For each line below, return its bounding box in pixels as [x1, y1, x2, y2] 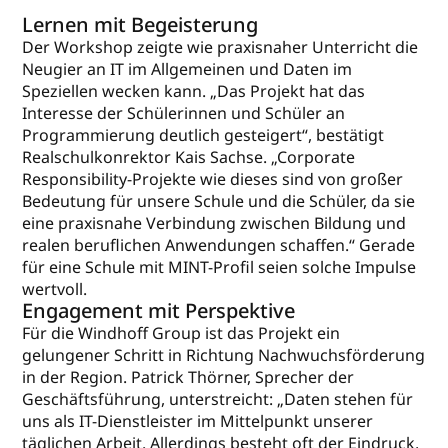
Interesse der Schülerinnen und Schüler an [22, 102, 346, 125]
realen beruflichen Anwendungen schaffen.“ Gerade [22, 234, 416, 257]
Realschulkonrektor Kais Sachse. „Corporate [22, 146, 356, 169]
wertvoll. [22, 278, 88, 301]
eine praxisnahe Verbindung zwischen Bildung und [22, 212, 407, 235]
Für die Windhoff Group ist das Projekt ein [22, 322, 341, 345]
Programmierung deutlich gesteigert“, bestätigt [22, 124, 385, 147]
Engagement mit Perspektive [22, 297, 296, 325]
